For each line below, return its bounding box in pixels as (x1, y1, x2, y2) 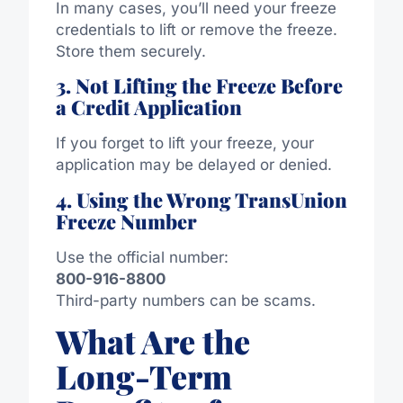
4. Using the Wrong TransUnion (55, 185, 347, 213)
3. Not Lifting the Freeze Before (55, 72, 343, 100)
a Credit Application (55, 94, 242, 121)
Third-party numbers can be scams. (55, 291, 316, 309)
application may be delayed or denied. (55, 156, 332, 175)
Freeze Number (55, 207, 197, 235)
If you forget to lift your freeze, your (55, 134, 314, 153)
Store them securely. (55, 42, 206, 61)
